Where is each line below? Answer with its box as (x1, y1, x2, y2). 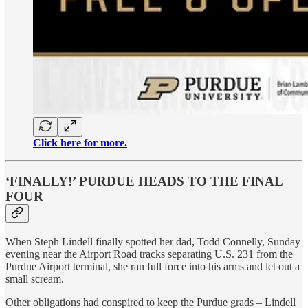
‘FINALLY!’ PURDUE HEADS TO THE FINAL (5, 174, 283, 189)
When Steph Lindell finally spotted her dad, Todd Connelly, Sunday (5, 235, 300, 247)
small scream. (5, 272, 64, 285)
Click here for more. (33, 136, 127, 148)
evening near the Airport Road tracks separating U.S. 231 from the (5, 247, 293, 260)
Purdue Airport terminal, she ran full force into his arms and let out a (5, 260, 300, 272)
